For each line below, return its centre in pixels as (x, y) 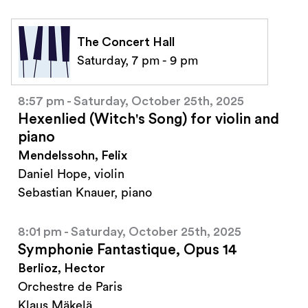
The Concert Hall (126, 42)
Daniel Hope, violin (71, 174)
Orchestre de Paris (70, 287)
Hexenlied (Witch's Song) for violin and (148, 120)
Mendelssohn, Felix (73, 156)
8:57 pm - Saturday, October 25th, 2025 (131, 101)
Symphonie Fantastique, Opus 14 (128, 250)
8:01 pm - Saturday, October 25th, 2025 (130, 232)
